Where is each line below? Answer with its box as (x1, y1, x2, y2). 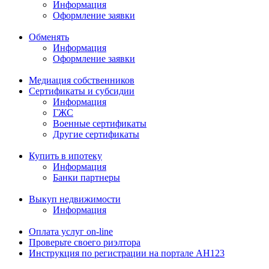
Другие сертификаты (53, 129, 139, 139)
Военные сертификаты (53, 118, 147, 128)
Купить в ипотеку (29, 151, 102, 161)
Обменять (29, 32, 69, 42)
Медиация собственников (29, 75, 134, 85)
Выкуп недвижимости (29, 194, 121, 204)
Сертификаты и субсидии (29, 86, 134, 96)
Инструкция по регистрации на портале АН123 (29, 248, 225, 258)
